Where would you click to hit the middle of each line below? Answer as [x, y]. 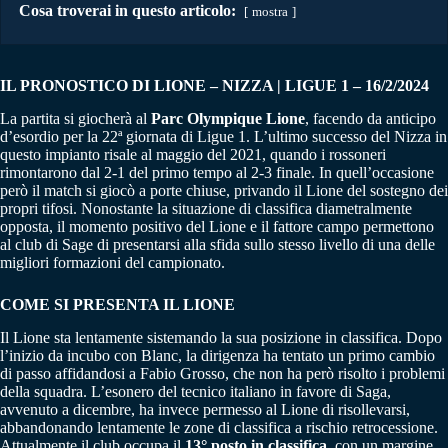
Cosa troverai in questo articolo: [127, 11]
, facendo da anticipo [370, 119]
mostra [270, 12]
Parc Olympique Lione [228, 119]
